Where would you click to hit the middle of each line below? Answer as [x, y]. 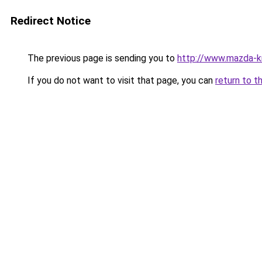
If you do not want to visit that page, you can [120, 80]
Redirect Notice [51, 21]
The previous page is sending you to [101, 58]
